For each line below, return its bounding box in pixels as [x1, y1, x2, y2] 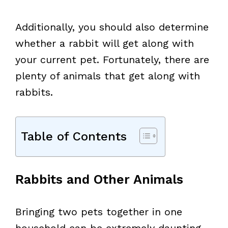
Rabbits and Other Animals [15, 172, 183, 187]
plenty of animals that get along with [15, 70, 200, 82]
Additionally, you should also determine [15, 21, 209, 33]
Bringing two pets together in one [15, 206, 182, 218]
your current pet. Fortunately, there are [15, 53, 209, 66]
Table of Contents [21, 129, 127, 144]
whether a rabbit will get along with [15, 37, 194, 49]
